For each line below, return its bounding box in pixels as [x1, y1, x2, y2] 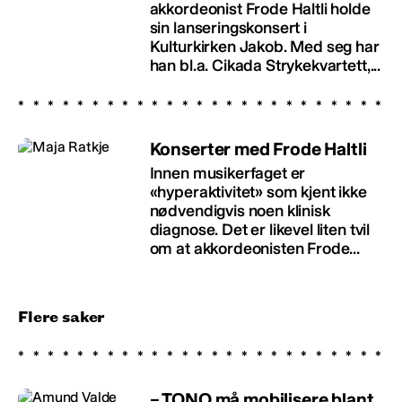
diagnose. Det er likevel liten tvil [149, 219, 371, 240]
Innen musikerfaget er [149, 162, 306, 183]
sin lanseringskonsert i [149, 17, 307, 38]
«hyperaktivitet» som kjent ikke [149, 181, 367, 202]
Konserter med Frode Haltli [149, 137, 367, 160]
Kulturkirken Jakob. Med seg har [149, 36, 380, 57]
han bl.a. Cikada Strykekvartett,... [149, 55, 381, 75]
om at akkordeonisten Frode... [149, 238, 361, 258]
